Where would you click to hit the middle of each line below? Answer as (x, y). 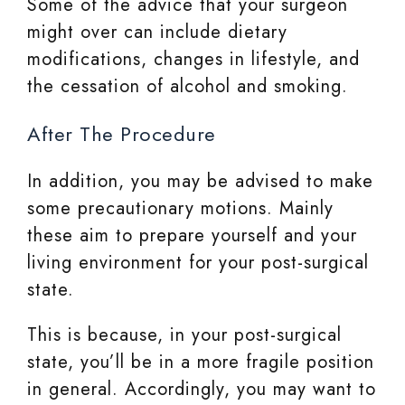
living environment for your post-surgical (198, 263)
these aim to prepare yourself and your (192, 236)
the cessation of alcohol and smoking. (188, 87)
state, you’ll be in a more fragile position (201, 363)
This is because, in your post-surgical (184, 335)
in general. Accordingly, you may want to (202, 390)
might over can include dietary (157, 33)
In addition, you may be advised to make (200, 182)
